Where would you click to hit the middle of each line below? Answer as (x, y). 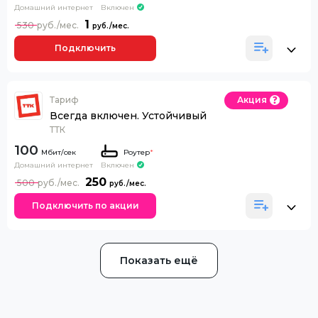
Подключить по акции (85, 206)
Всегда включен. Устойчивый (128, 115)
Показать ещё (159, 260)
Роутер (136, 152)
